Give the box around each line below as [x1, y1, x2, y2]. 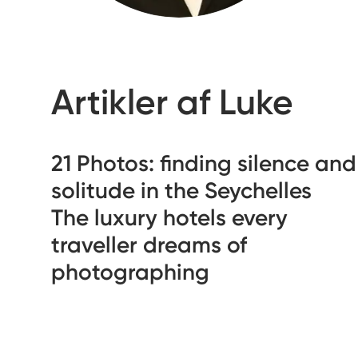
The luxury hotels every [51, 205, 288, 231]
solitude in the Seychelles [51, 177, 312, 204]
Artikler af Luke [51, 82, 293, 123]
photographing [51, 259, 209, 285]
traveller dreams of [51, 232, 247, 258]
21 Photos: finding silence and [51, 150, 356, 177]
